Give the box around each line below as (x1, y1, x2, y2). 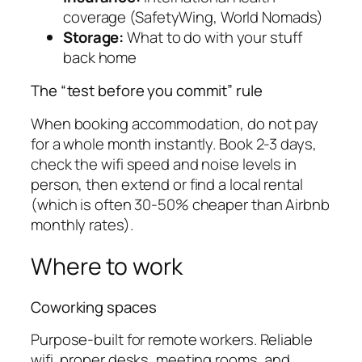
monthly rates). (31, 213, 133, 235)
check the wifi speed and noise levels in (31, 153, 297, 175)
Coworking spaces (31, 296, 157, 318)
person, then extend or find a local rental (31, 173, 303, 195)
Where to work (31, 250, 183, 283)
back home (63, 46, 137, 68)
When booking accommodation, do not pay (31, 112, 319, 134)
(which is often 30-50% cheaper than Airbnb (31, 193, 330, 215)
